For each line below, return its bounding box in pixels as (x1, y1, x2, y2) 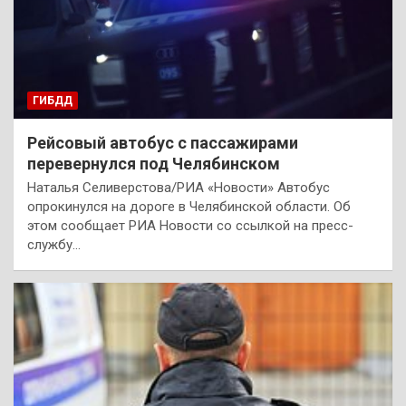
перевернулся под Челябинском (27, 154, 280, 174)
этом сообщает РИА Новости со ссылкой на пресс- (27, 217, 353, 235)
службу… (27, 237, 81, 254)
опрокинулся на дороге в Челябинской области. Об (27, 198, 351, 216)
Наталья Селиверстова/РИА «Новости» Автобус (27, 179, 330, 197)
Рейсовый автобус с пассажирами (27, 133, 298, 153)
